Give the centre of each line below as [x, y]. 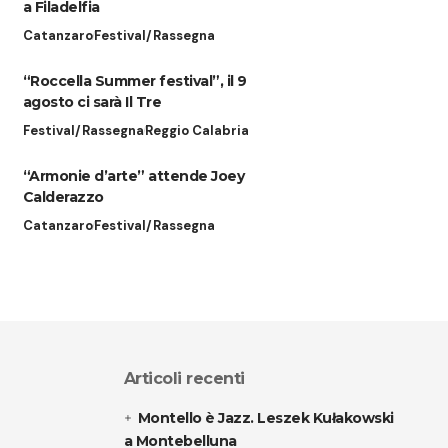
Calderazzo [63, 196]
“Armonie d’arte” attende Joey [133, 175]
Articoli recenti [184, 378]
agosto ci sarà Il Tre [92, 101]
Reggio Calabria [196, 130]
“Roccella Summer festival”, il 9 [134, 80]
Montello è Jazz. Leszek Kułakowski [265, 417]
